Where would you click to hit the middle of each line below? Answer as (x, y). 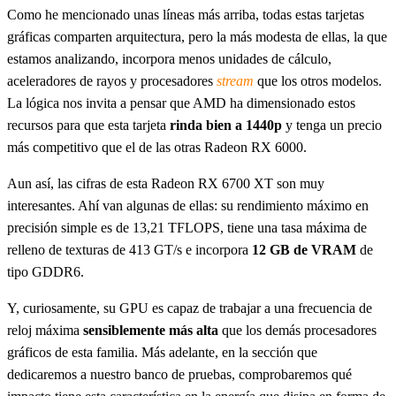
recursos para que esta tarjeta (88, 125)
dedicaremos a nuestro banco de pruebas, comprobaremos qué (179, 374)
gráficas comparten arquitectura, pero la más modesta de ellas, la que (197, 36)
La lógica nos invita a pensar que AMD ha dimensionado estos (181, 103)
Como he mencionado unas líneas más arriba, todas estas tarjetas (186, 14)
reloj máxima (45, 330)
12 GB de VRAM (304, 249)
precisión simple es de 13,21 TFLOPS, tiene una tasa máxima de (187, 227)
